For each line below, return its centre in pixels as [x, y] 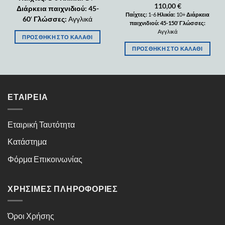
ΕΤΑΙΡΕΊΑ [28, 97]
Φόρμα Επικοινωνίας [45, 159]
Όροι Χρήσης [31, 216]
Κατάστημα [27, 142]
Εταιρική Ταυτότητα [41, 124]
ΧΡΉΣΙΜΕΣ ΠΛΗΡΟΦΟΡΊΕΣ [63, 188]
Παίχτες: [137, 15]
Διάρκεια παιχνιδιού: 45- [58, 8]
